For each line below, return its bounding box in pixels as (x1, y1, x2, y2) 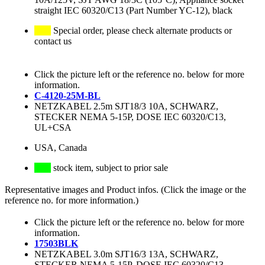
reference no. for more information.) (5, 195, 138, 206)
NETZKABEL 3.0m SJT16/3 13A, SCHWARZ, (34, 249, 218, 260)
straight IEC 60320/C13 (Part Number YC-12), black (34, 5, 232, 16)
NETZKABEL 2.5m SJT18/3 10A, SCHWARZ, (34, 101, 218, 112)
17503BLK (34, 238, 78, 249)
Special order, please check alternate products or (51, 25, 232, 36)
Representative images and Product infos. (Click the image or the (5, 185, 246, 195)
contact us (34, 36, 72, 47)
